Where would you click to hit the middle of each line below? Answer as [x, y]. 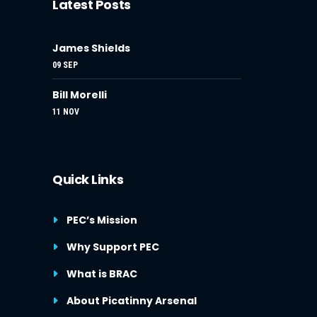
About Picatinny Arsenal [132, 301]
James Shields [91, 48]
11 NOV [66, 112]
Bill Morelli [80, 95]
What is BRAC [102, 274]
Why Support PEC [113, 247]
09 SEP [65, 65]
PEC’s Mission [102, 220]
